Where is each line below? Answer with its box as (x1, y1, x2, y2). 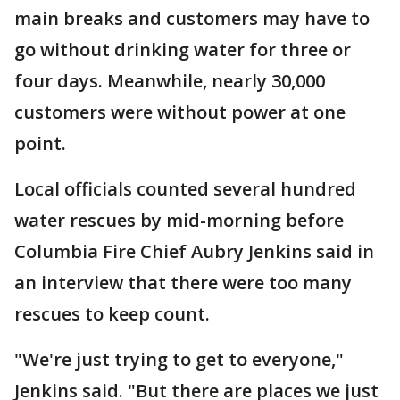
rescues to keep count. (14, 302, 210, 326)
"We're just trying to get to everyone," (14, 347, 344, 371)
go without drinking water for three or (14, 37, 351, 62)
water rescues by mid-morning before (14, 208, 344, 232)
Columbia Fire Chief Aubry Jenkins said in (14, 239, 374, 263)
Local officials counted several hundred (14, 177, 356, 201)
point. (14, 131, 66, 155)
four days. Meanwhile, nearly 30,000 (14, 69, 325, 93)
